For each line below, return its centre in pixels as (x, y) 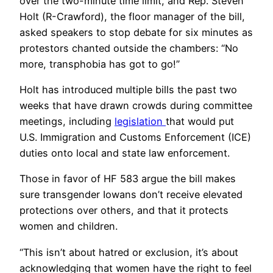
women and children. (69, 226)
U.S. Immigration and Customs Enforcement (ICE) (135, 137)
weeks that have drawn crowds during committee (136, 106)
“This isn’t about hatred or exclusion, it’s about (129, 252)
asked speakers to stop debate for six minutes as (136, 32)
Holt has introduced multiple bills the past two (128, 90)
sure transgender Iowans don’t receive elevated (131, 195)
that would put (200, 122)
